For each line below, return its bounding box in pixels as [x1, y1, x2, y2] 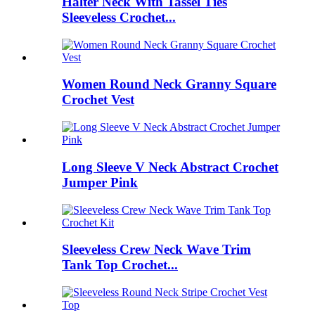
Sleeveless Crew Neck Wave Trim [62, 242, 251, 257]
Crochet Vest [62, 92, 134, 108]
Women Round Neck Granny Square [62, 77, 276, 92]
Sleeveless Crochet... [62, 10, 176, 25]
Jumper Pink [62, 174, 138, 190]
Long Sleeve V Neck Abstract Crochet [62, 159, 278, 174]
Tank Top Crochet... [62, 257, 178, 273]
